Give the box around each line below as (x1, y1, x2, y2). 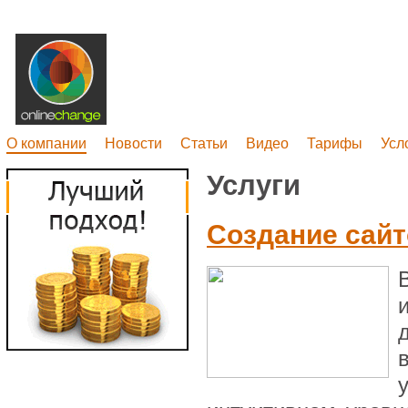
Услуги (206, 169, 301, 201)
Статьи (180, 136, 228, 151)
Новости (105, 136, 162, 151)
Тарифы (307, 136, 362, 151)
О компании (6, 136, 87, 151)
